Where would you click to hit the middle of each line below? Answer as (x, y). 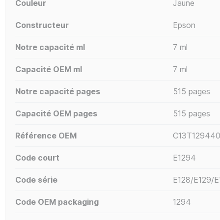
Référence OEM (46, 135)
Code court (37, 157)
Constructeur (42, 25)
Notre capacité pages (58, 91)
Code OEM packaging (57, 202)
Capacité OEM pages (56, 113)
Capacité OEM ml (49, 69)
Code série (36, 179)
